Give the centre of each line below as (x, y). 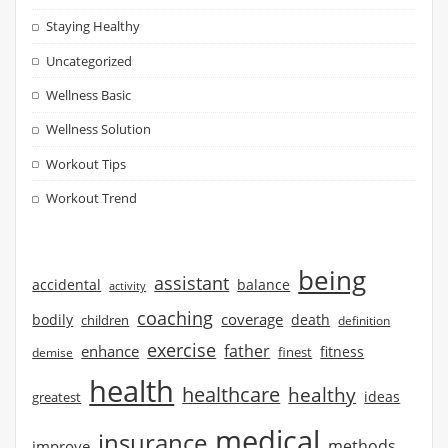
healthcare (231, 394)
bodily (53, 319)
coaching (175, 317)
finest (295, 351)
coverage (252, 319)
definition (364, 319)
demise (53, 352)
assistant (192, 282)
